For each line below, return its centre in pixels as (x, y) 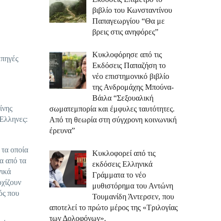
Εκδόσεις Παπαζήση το (129, 65)
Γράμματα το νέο (119, 175)
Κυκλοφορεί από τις (124, 153)
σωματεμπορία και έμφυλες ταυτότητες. (112, 109)
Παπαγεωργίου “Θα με (129, 21)
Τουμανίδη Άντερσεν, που (133, 197)
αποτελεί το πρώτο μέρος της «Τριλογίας (113, 207)
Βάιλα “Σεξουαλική (123, 98)
